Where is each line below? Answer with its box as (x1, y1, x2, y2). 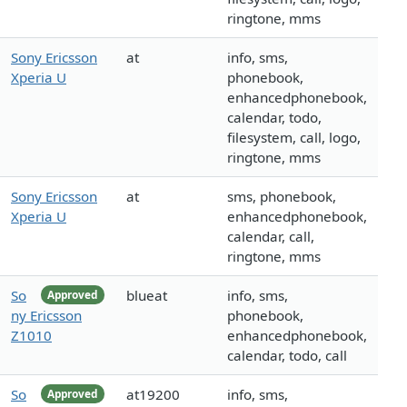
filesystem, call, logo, (227, 128, 361, 147)
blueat (126, 286, 167, 305)
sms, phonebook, (227, 187, 336, 206)
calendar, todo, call (227, 346, 347, 365)
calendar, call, (227, 227, 314, 246)
